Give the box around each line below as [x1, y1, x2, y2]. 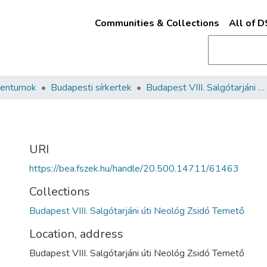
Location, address [29, 226, 123, 242]
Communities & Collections [94, 17, 219, 30]
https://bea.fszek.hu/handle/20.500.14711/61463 [29, 162, 239, 175]
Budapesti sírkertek [51, 81, 132, 94]
